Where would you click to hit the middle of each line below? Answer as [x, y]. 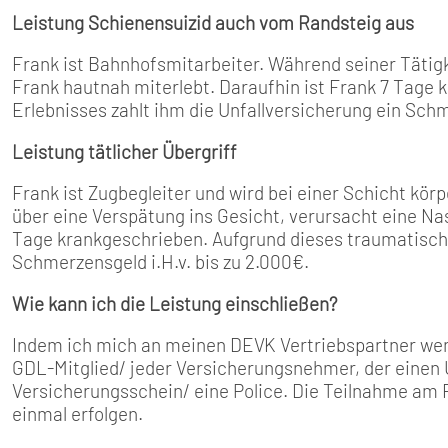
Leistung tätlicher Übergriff [124, 151]
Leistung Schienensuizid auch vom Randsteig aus [213, 22]
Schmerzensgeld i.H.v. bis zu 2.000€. [160, 262]
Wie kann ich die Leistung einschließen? [174, 303]
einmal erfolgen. [77, 414]
